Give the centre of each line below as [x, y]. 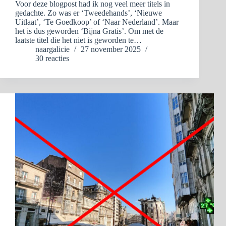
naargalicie [52, 49]
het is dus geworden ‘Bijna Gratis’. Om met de [89, 31]
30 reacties [52, 59]
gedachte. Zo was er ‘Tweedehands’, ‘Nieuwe [89, 13]
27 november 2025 [111, 49]
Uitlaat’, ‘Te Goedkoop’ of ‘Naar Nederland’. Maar [97, 22]
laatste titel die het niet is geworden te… [78, 40]
